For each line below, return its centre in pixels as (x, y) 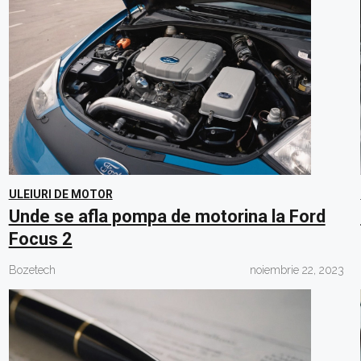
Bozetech (32, 270)
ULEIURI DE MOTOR (60, 194)
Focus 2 (40, 239)
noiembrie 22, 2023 (297, 270)
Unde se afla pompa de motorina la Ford (167, 216)
